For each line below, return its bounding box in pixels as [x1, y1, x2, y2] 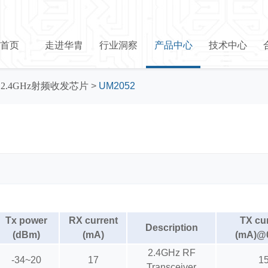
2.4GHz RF [147, 248, 196, 258]
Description [145, 223, 198, 233]
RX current [68, 215, 118, 226]
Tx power [5, 215, 47, 226]
